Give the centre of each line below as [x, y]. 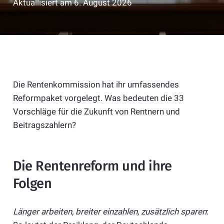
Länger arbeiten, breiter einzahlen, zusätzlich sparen [109, 212]
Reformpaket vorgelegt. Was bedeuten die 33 [98, 98]
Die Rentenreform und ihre [92, 166]
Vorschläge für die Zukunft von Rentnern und [96, 111]
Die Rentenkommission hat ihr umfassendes [96, 84]
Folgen [32, 183]
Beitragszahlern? [44, 125]
